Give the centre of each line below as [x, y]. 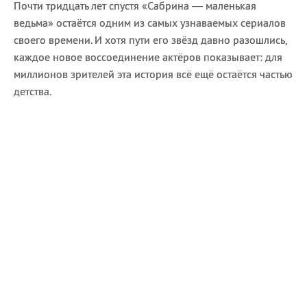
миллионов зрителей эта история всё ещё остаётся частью [153, 74]
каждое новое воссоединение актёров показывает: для [148, 57]
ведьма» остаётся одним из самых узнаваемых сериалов [150, 22]
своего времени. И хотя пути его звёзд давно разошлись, [150, 39]
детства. [34, 91]
